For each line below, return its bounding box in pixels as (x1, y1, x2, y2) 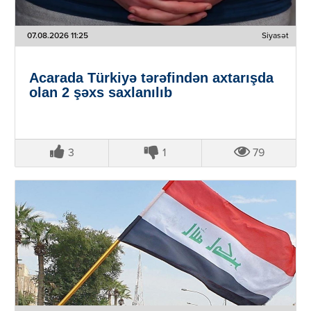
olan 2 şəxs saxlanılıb (28, 84, 172, 100)
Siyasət (262, 31, 289, 40)
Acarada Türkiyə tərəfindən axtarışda (28, 69, 274, 85)
